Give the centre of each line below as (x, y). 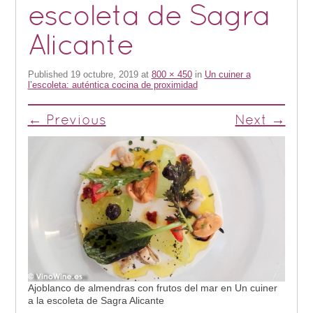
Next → (260, 121)
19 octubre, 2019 (104, 75)
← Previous (67, 121)
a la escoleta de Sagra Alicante (96, 300)
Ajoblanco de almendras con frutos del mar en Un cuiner (152, 287)
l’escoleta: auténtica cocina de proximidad (112, 85)
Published (49, 75)
